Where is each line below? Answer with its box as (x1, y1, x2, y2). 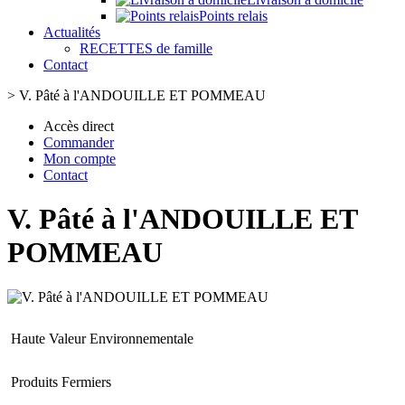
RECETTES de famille (80, 41, 212, 56)
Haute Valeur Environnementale (11, 330, 193, 346)
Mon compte (43, 151, 116, 166)
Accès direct (43, 118, 114, 134)
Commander (43, 135, 114, 150)
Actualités (43, 24, 100, 40)
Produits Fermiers (11, 373, 111, 390)
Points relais (199, 8, 268, 24)
